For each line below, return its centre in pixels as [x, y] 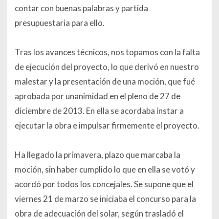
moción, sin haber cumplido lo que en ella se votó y [105, 170]
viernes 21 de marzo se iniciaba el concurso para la [105, 199]
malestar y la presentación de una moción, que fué [105, 82]
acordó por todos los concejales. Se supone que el [104, 184]
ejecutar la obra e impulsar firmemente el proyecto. [107, 126]
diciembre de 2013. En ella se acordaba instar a [99, 111]
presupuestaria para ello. [60, 23]
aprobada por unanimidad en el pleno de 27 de [98, 96]
